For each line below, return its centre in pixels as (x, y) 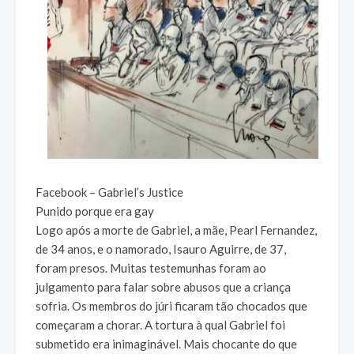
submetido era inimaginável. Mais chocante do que (166, 344)
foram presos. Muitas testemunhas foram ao (151, 268)
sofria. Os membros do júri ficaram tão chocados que (171, 306)
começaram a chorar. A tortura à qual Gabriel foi (160, 325)
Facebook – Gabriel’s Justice (109, 192)
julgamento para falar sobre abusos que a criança (163, 287)
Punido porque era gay (95, 211)
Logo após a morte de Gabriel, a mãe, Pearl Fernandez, (176, 230)
